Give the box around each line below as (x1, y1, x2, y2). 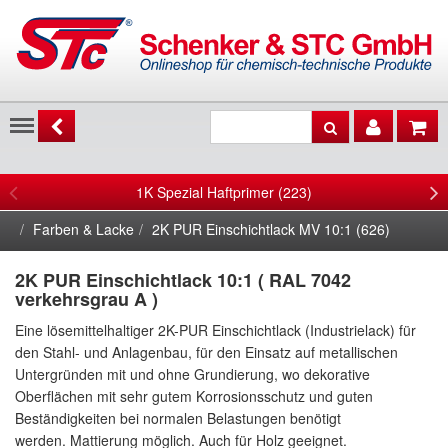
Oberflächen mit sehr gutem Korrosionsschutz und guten (15, 386, 373, 406)
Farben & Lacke (33, 219, 134, 239)
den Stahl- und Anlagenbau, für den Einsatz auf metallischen (15, 342, 398, 362)
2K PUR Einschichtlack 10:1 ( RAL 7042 (15, 267, 351, 293)
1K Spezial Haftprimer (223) (136, 182, 312, 202)
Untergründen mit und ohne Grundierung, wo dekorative (15, 364, 370, 384)
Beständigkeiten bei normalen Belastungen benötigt (15, 408, 341, 428)
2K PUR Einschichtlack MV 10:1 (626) (152, 219, 390, 239)
